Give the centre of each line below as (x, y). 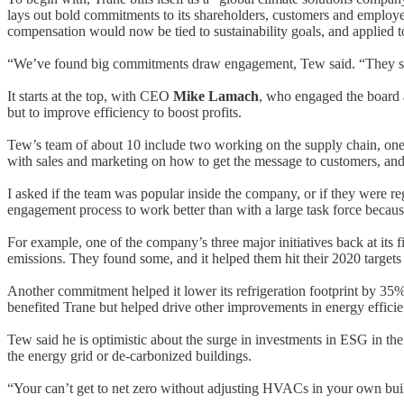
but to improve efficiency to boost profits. (124, 112)
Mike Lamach (216, 96)
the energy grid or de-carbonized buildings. (129, 355)
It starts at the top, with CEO (90, 96)
